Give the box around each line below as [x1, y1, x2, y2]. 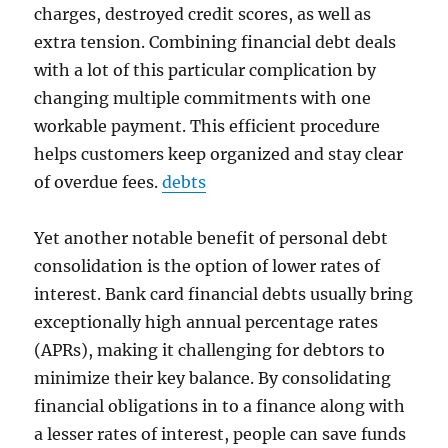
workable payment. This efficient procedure [34, 116, 381, 136]
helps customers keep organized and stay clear [34, 144, 404, 164]
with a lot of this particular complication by [34, 60, 377, 80]
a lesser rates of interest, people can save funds [34, 424, 407, 444]
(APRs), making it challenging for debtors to [34, 340, 386, 360]
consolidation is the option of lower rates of [34, 256, 381, 276]
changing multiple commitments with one [34, 88, 372, 108]
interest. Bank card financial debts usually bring [34, 284, 414, 304]
